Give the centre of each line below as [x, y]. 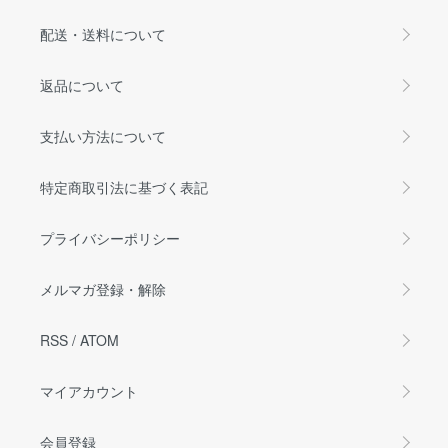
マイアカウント [89, 390]
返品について [82, 84]
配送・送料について [103, 33]
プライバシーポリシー [110, 237]
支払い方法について [103, 135]
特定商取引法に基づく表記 [124, 186]
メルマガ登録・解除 [103, 288]
